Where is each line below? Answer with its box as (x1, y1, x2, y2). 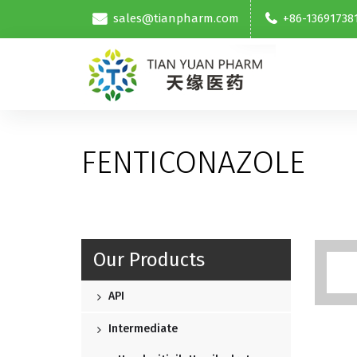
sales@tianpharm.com (113, 11, 239, 26)
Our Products (93, 249, 205, 272)
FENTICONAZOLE (81, 143, 305, 182)
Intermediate (105, 322, 178, 336)
